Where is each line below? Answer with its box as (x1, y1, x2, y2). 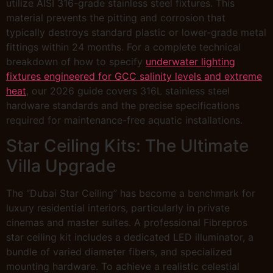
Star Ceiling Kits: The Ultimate (6, 135, 249, 156)
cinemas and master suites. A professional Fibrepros (6, 216, 247, 229)
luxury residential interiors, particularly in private (6, 201, 230, 214)
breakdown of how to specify (6, 55, 146, 68)
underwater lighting (146, 55, 235, 68)
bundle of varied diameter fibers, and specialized (6, 245, 232, 258)
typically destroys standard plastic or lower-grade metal (6, 26, 266, 38)
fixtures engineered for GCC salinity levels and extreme (6, 69, 262, 82)
